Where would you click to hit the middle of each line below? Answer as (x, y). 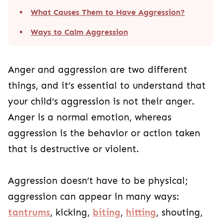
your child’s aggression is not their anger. (101, 101)
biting (107, 212)
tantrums (29, 212)
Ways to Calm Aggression (79, 32)
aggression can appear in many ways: (94, 196)
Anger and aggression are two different (98, 70)
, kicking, (71, 212)
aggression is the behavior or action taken (104, 133)
